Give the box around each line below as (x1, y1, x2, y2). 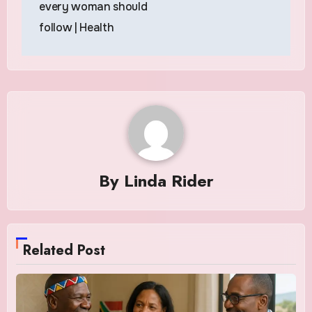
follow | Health (39, 19, 114, 35)
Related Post (23, 240, 106, 261)
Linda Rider (123, 169, 214, 194)
